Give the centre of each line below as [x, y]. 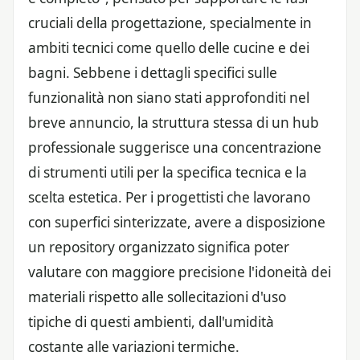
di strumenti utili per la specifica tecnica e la [168, 172]
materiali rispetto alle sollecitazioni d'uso [157, 297]
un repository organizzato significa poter [159, 247]
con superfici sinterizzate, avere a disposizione [177, 222]
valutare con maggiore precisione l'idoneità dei [180, 272]
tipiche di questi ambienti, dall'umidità [151, 321]
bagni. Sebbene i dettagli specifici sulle [153, 72]
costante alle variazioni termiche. [134, 346]
